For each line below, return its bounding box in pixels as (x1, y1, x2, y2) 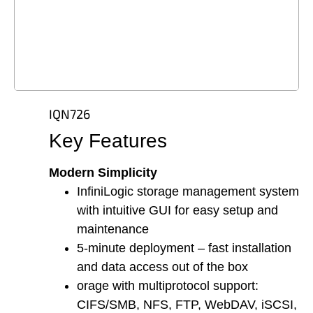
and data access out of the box (77, 260, 248, 275)
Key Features (49, 130, 167, 152)
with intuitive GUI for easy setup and (77, 203, 278, 218)
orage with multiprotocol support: (77, 279, 259, 293)
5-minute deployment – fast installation (77, 241, 291, 256)
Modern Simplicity (49, 166, 157, 180)
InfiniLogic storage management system (77, 184, 299, 199)
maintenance (77, 222, 149, 237)
